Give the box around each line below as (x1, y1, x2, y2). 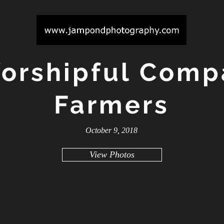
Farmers (53, 90, 169, 119)
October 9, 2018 (85, 126, 137, 134)
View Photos (89, 149, 134, 159)
